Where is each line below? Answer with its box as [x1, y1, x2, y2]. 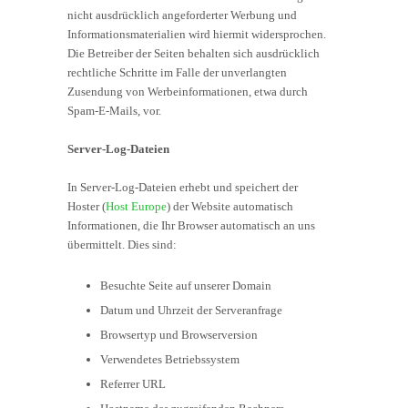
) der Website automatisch [167, 199, 293, 213]
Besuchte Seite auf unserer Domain [100, 278, 272, 292]
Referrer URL [100, 376, 167, 391]
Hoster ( [67, 199, 106, 213]
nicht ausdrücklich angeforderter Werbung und [67, 7, 297, 22]
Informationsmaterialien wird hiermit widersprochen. [67, 26, 326, 41]
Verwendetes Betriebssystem [100, 352, 240, 366]
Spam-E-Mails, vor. [67, 103, 161, 117]
